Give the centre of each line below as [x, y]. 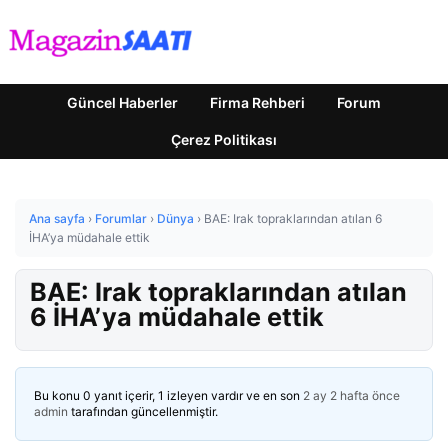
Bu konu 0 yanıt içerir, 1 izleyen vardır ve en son [168, 395]
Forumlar [121, 218]
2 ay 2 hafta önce [351, 395]
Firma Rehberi [257, 102]
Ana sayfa [57, 218]
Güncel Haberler [122, 102]
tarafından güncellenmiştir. [143, 411]
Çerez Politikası [224, 139]
